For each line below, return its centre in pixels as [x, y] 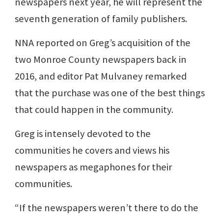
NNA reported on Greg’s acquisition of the [103, 42]
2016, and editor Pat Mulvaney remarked [101, 76]
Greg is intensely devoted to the [83, 133]
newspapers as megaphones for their [93, 167]
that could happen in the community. [94, 109]
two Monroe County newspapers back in [101, 59]
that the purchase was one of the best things [110, 93]
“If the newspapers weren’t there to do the [107, 207]
